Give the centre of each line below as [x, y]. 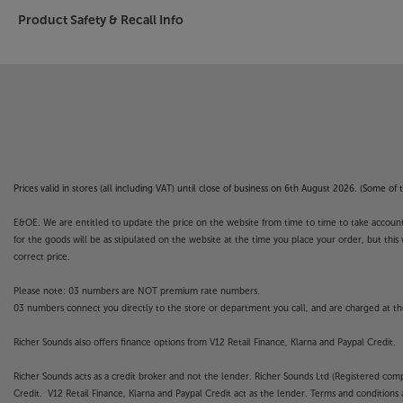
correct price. [42, 257]
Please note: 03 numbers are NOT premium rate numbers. [137, 291]
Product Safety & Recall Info [101, 20]
